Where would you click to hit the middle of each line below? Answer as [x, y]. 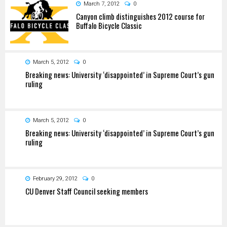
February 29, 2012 [55, 178]
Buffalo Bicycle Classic [109, 25]
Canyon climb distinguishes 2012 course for [140, 16]
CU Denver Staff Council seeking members [87, 191]
